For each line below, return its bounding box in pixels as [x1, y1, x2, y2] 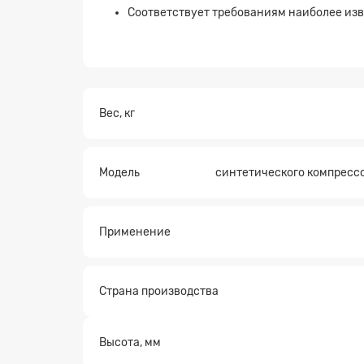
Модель [99, 165, 140, 180]
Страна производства [99, 284, 219, 298]
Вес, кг [99, 106, 135, 120]
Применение [99, 224, 171, 239]
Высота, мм [99, 335, 161, 349]
